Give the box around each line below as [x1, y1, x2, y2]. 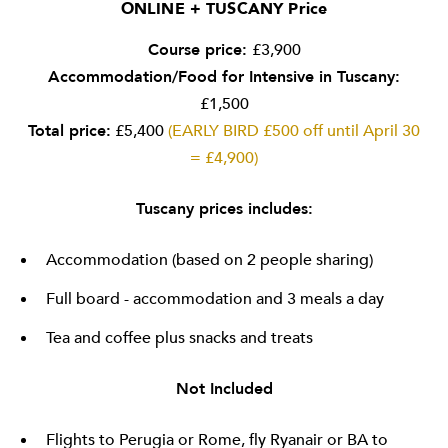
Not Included [175, 378, 273, 401]
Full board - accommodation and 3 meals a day [46, 288, 384, 311]
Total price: [28, 120, 111, 143]
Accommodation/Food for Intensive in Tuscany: [48, 66, 400, 89]
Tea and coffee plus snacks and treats [46, 327, 313, 350]
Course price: [147, 39, 252, 62]
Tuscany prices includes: [135, 198, 313, 221]
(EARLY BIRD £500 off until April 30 [168, 120, 420, 143]
